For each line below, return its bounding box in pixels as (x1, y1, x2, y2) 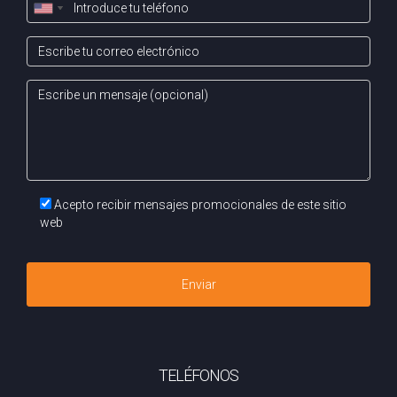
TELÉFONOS (159, 366, 238, 385)
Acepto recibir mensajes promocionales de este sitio (51, 198, 346, 212)
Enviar (181, 277, 216, 292)
